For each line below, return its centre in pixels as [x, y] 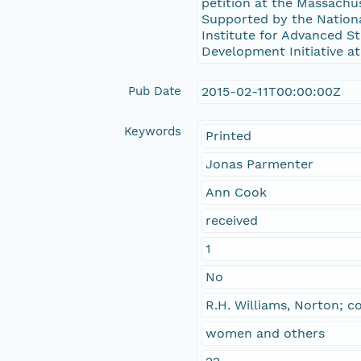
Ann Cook [237, 192]
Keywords [153, 131]
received [232, 220]
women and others [266, 333]
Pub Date [155, 91]
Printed [229, 135]
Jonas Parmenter [260, 164]
